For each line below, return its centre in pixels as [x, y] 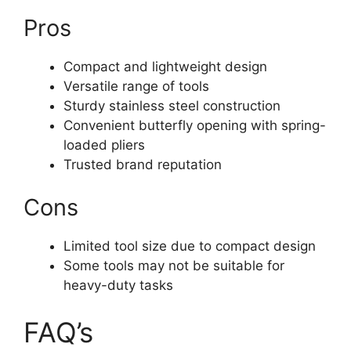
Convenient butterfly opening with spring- [195, 125]
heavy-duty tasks [118, 286]
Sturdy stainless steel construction [172, 105]
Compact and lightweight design [165, 66]
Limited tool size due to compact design [190, 246]
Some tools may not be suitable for [174, 266]
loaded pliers [104, 145]
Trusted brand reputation [143, 164]
